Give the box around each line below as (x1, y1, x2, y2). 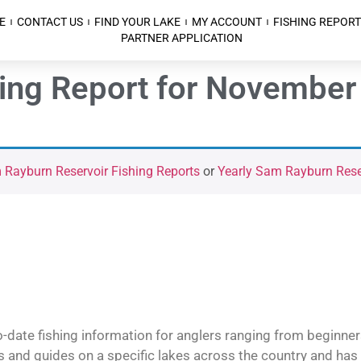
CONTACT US (16, 15, 83, 29)
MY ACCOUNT (191, 15, 262, 29)
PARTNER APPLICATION (121, 31, 243, 45)
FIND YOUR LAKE (93, 15, 180, 29)
